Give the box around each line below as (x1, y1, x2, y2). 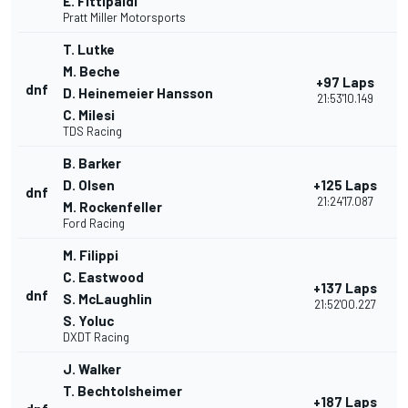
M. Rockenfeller (63, 199, 162, 216)
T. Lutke (63, 41, 115, 58)
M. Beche (63, 63, 120, 80)
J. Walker (63, 361, 121, 378)
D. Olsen (63, 177, 115, 194)
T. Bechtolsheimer (63, 382, 182, 400)
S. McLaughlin (63, 291, 152, 308)
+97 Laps (316, 74, 374, 91)
